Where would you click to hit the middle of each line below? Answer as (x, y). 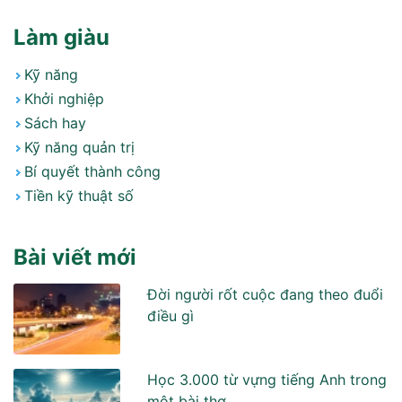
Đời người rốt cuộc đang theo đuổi (266, 294)
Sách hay (55, 122)
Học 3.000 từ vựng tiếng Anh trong (267, 380)
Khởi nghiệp (64, 98)
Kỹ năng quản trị (79, 147)
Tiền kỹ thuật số (79, 195)
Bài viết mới (75, 257)
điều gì (171, 315)
